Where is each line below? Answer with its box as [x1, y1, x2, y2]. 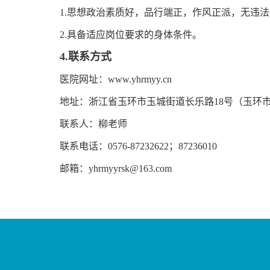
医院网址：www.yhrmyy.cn [60, 74, 172, 84]
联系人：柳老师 [60, 119, 128, 129]
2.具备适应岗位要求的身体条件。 [60, 30, 202, 40]
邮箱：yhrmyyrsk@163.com [60, 163, 172, 174]
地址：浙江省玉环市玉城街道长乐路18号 [60, 96, 234, 107]
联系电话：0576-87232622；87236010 [60, 141, 218, 151]
